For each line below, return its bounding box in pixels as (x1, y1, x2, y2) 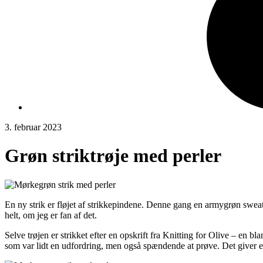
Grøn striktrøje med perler (5, 145, 221, 167)
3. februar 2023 (5, 122, 62, 132)
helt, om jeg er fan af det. (5, 210, 97, 220)
